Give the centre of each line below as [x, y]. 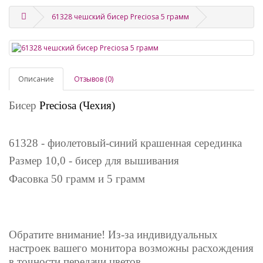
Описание [36, 79]
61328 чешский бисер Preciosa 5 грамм [120, 17]
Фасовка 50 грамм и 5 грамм [77, 178]
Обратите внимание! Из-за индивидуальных [113, 235]
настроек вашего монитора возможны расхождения [131, 248]
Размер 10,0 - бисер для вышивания [95, 161]
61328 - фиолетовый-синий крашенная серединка [125, 143]
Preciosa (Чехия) [77, 106]
